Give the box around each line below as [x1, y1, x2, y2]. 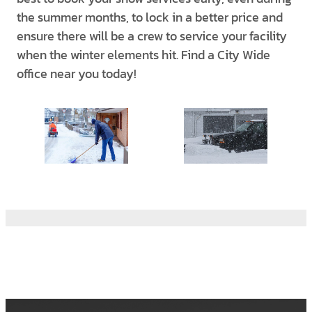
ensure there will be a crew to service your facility [17, 26, 287, 45]
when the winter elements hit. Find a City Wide [17, 45, 270, 64]
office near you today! [17, 64, 136, 83]
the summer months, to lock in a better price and [17, 8, 283, 26]
